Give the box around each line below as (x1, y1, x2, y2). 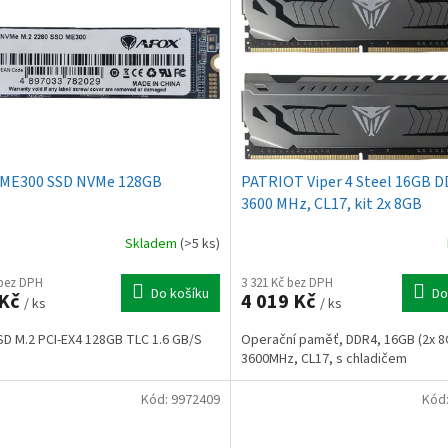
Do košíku (150, 283, 209, 304)
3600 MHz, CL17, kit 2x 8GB (240, 192, 422, 215)
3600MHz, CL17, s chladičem (240, 348, 407, 369)
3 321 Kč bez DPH (240, 273, 333, 292)
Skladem (124, 234, 180, 255)
